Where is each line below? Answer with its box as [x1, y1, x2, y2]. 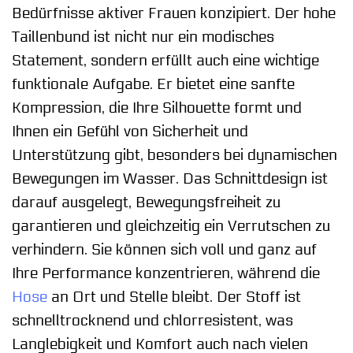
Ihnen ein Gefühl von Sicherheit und [12, 122, 248, 140]
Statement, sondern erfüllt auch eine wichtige [12, 51, 319, 69]
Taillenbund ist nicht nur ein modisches [12, 28, 274, 46]
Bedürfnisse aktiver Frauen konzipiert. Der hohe [12, 4, 336, 22]
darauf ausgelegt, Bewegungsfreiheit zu [12, 193, 281, 211]
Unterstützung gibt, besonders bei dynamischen [12, 146, 337, 164]
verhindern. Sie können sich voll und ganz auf [12, 240, 317, 258]
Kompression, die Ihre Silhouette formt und [12, 98, 302, 117]
